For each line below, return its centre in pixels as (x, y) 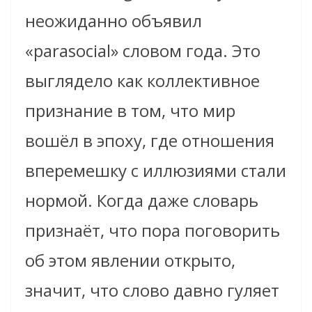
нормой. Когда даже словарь (142, 200)
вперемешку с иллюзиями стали (156, 170)
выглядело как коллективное (142, 80)
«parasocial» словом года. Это (143, 50)
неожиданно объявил (114, 20)
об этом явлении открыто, (130, 260)
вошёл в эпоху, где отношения (150, 140)
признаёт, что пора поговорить (153, 230)
